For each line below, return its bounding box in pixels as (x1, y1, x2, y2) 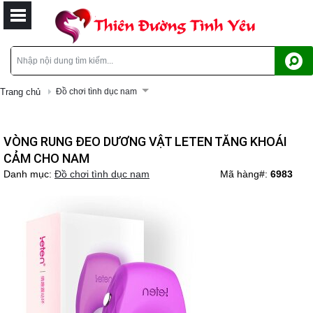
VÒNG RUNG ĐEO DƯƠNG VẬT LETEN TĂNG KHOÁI (3, 134, 287, 149)
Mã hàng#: (220, 168, 270, 180)
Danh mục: (3, 168, 54, 180)
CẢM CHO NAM (3, 151, 89, 166)
